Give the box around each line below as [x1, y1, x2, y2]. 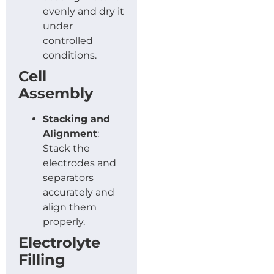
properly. [43, 215, 85, 228]
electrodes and [43, 157, 116, 169]
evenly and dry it [43, 5, 124, 17]
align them [43, 201, 97, 213]
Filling [18, 250, 65, 268]
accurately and [43, 186, 114, 198]
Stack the [43, 142, 90, 154]
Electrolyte [18, 233, 100, 251]
